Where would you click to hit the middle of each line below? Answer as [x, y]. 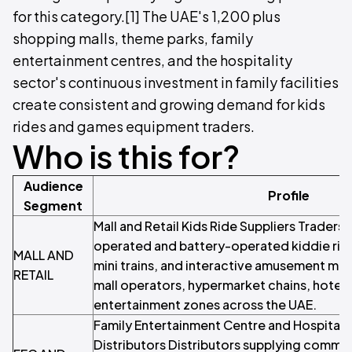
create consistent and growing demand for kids [169, 104]
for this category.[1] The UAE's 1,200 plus [147, 16]
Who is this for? [126, 156]
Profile [288, 195]
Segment [53, 205]
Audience [53, 186]
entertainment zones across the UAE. [205, 304]
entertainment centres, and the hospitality [152, 60]
